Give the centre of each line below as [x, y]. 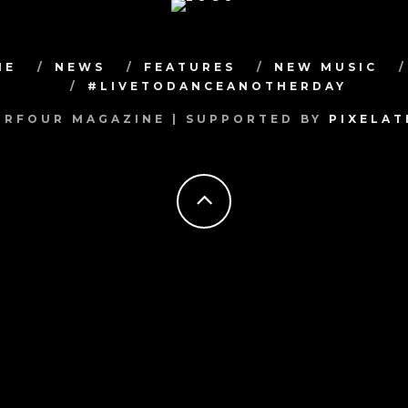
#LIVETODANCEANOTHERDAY [217, 86]
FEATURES [190, 67]
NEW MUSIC [326, 67]
